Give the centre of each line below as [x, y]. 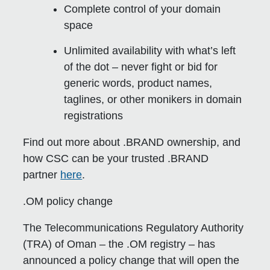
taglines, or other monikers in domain [153, 100]
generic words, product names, [138, 83]
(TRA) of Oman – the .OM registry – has [119, 244]
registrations [94, 116]
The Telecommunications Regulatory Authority [133, 228]
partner [42, 175]
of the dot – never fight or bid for [141, 67]
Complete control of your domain [143, 9]
